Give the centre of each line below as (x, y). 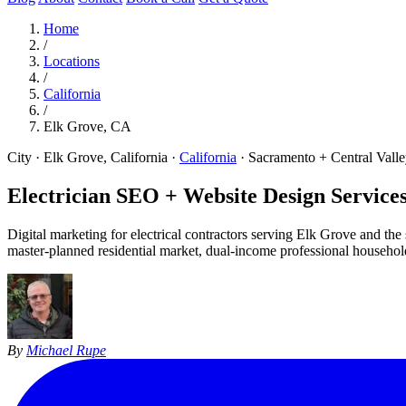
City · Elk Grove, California (87, 157)
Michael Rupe (66, 350)
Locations (72, 61)
